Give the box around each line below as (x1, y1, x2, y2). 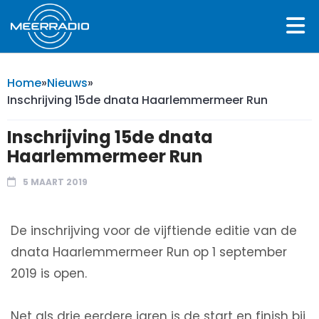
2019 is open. (11, 264, 87, 282)
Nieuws (47, 74, 88, 91)
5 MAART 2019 (23, 175, 88, 188)
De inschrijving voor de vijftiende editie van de (11, 221, 297, 239)
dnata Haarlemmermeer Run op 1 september (11, 243, 287, 261)
